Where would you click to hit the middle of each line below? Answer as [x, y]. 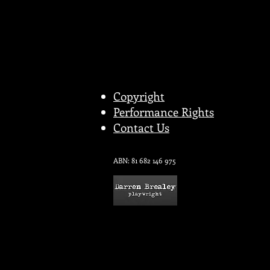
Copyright [139, 96]
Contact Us [141, 128]
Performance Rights [164, 112]
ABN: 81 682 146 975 [145, 161]
